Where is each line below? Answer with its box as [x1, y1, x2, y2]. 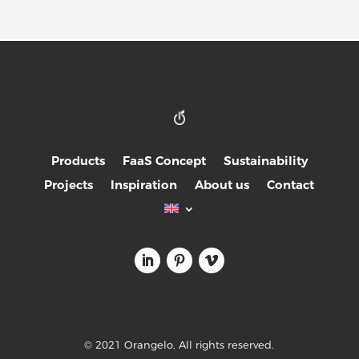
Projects [44, 176, 94, 193]
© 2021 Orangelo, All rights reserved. [84, 337, 275, 351]
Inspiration [111, 176, 178, 193]
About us [195, 176, 250, 193]
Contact [267, 176, 315, 193]
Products [50, 152, 105, 169]
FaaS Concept [122, 152, 206, 169]
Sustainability [223, 152, 308, 169]
